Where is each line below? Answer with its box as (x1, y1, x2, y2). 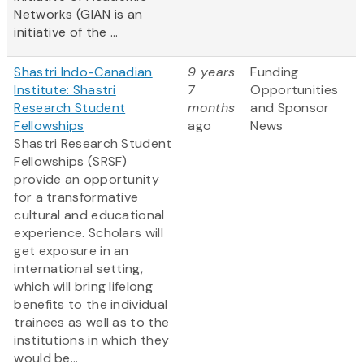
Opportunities (250, 81, 339, 99)
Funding (250, 63, 299, 81)
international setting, (14, 260, 143, 278)
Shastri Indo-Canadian (14, 63, 153, 81)
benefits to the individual (14, 296, 168, 314)
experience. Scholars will (14, 224, 163, 242)
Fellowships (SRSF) (14, 153, 128, 171)
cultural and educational (14, 206, 165, 224)
